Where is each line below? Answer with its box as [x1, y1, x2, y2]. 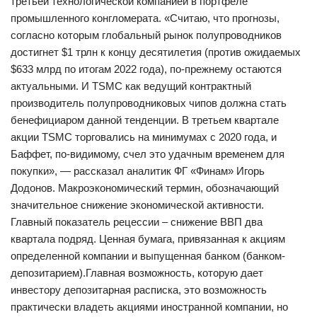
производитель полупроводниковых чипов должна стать [11, 96, 287, 109]
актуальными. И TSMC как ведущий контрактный [11, 79, 251, 92]
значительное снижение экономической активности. [11, 198, 264, 211]
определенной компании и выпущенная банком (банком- [11, 249, 285, 262]
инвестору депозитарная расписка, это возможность [11, 283, 267, 296]
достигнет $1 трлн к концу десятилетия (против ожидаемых [11, 45, 301, 58]
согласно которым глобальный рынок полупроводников [11, 28, 282, 41]
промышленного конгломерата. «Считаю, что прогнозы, [11, 11, 279, 24]
